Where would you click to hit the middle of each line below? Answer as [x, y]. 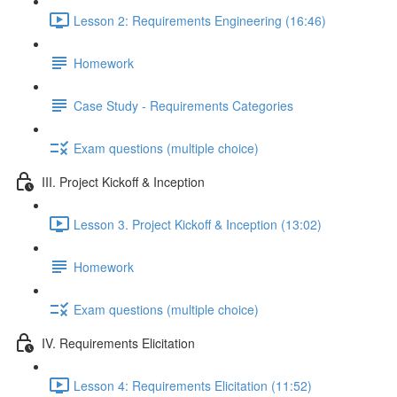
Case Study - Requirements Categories [183, 105]
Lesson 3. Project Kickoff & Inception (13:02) [198, 224]
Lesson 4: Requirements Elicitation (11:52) [193, 385]
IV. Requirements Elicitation [118, 343]
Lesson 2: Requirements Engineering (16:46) [200, 20]
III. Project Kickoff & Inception [123, 181]
